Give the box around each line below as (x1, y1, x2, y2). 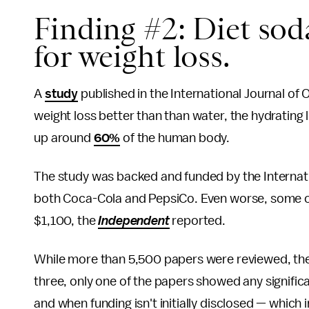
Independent (98, 214, 170, 228)
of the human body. (120, 131, 233, 146)
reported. (169, 214, 228, 228)
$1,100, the (34, 214, 99, 228)
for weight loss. (34, 39, 237, 74)
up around (34, 131, 94, 146)
